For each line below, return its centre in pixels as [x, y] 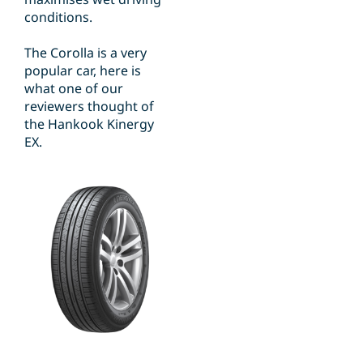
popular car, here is [83, 71]
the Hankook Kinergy [89, 124]
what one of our [74, 89]
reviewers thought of [89, 107]
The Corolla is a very [85, 53]
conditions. [62, 17]
